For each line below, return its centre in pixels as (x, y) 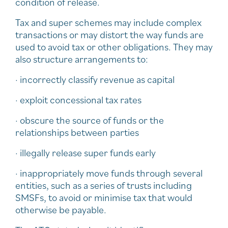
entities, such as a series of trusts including (104, 186)
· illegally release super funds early (85, 153)
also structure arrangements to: (82, 59)
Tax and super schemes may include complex (108, 23)
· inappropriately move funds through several (109, 173)
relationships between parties (77, 133)
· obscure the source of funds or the (90, 120)
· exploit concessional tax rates (78, 100)
